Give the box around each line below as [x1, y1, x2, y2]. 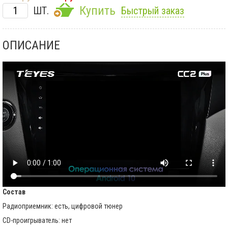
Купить [79, 4, 116, 18]
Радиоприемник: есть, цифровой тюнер [3, 202, 123, 210]
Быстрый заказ [121, 5, 184, 17]
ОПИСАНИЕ [3, 38, 60, 53]
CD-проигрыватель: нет [3, 216, 72, 224]
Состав [3, 187, 25, 196]
